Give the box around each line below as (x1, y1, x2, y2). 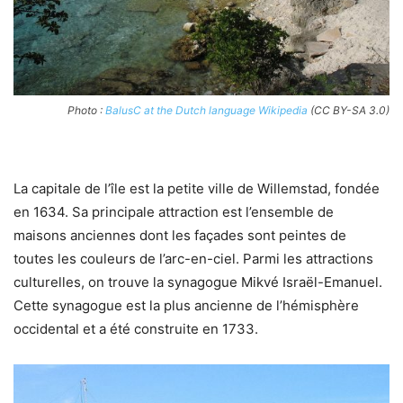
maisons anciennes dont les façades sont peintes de (13, 227, 346, 245)
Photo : (67, 103, 105, 118)
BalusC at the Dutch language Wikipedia (105, 103, 308, 118)
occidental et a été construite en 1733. (13, 320, 258, 338)
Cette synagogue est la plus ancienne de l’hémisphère (13, 297, 359, 315)
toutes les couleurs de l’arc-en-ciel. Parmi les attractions (13, 250, 373, 268)
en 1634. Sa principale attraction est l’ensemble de (13, 203, 334, 221)
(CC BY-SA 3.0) (308, 103, 390, 118)
